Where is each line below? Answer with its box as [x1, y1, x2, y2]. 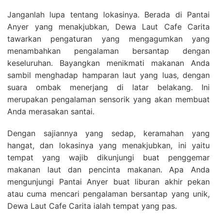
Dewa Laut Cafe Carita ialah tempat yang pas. [7, 201, 177, 211]
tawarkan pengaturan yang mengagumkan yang [7, 34, 210, 44]
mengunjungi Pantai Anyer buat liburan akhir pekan [7, 177, 210, 186]
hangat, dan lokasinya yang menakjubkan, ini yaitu [7, 140, 210, 150]
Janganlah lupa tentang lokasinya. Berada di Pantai [7, 10, 210, 19]
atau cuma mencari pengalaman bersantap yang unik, [7, 189, 210, 199]
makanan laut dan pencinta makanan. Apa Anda [7, 165, 210, 174]
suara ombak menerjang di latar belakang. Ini [7, 82, 210, 92]
